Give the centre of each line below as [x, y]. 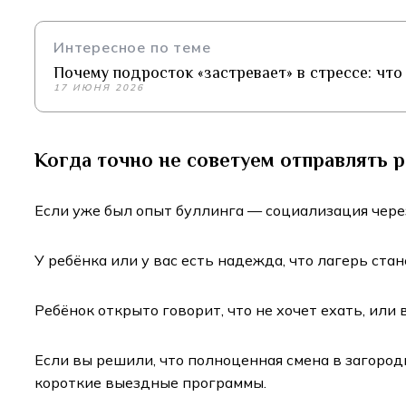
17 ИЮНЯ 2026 [99, 88]
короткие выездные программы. [150, 383]
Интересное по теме [132, 48]
